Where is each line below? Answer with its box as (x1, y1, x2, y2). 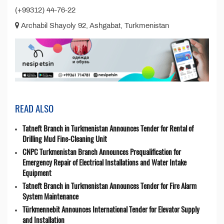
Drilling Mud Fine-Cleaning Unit (22, 133, 107, 144)
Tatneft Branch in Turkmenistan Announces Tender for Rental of (22, 122, 193, 134)
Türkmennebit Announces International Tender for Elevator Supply (22, 203, 199, 215)
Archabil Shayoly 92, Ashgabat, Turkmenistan (19, 21, 169, 29)
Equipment (22, 167, 51, 178)
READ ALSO (15, 101, 53, 115)
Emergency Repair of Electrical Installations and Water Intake (22, 156, 186, 168)
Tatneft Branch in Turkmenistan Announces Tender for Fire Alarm (22, 180, 196, 191)
